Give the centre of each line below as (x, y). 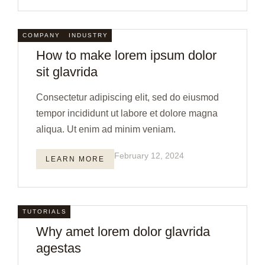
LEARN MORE (75, 159)
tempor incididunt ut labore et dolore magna (127, 113)
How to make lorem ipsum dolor (126, 55)
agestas (59, 248)
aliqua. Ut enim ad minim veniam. (106, 129)
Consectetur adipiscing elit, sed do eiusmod (127, 97)
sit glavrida (67, 72)
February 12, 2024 (149, 156)
